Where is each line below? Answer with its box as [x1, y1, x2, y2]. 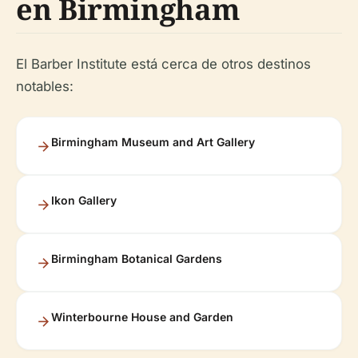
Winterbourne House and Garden [51, 309, 233, 324]
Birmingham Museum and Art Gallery [51, 134, 255, 149]
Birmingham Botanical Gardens [51, 251, 222, 265]
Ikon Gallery [51, 193, 117, 207]
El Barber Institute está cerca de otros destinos [16, 55, 311, 72]
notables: [16, 78, 74, 94]
